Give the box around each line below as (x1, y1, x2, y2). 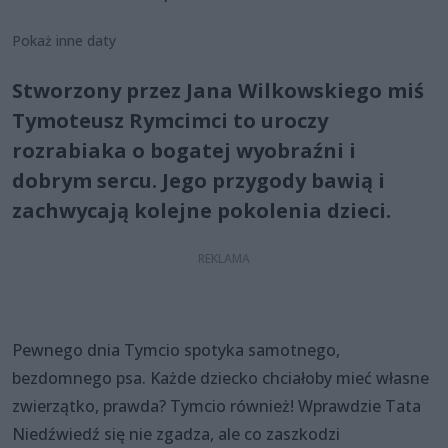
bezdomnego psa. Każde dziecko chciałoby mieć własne (12, 366, 429, 389)
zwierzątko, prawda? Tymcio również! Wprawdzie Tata (12, 394, 421, 417)
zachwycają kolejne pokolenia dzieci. (12, 196, 391, 224)
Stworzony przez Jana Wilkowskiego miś (12, 76, 424, 104)
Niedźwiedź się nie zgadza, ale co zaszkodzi (12, 422, 340, 445)
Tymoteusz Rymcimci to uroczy (12, 106, 328, 134)
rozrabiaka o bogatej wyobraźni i (12, 136, 356, 164)
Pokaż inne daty (12, 30, 116, 50)
